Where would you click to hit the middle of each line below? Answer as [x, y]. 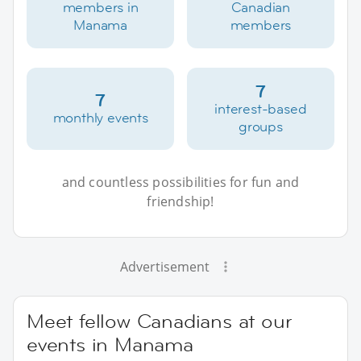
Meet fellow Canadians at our [160, 321]
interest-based [261, 108]
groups [260, 126]
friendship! [180, 201]
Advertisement [164, 266]
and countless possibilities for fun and [180, 182]
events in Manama [110, 344]
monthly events [100, 117]
